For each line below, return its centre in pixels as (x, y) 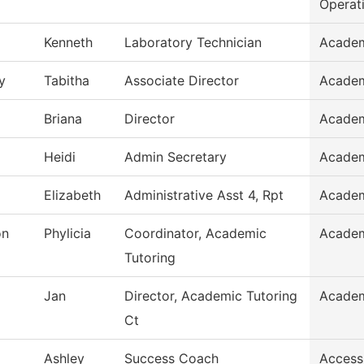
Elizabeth (72, 195)
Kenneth (68, 43)
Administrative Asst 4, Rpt (204, 195)
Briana (63, 119)
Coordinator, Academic (195, 234)
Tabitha (67, 81)
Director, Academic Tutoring (211, 296)
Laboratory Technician (193, 43)
